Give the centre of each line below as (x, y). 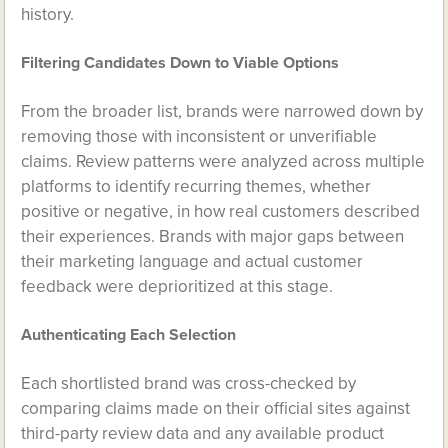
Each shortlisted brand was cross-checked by (189, 383)
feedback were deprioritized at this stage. (177, 286)
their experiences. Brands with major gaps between (213, 236)
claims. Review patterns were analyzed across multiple (223, 161)
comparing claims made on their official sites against (216, 408)
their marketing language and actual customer (192, 261)
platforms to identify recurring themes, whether (196, 186)
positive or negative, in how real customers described (221, 211)
